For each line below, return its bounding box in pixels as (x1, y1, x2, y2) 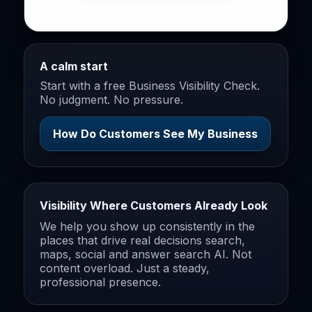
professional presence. (40, 274, 161, 289)
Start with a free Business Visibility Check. (40, 78, 260, 93)
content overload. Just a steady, (40, 260, 210, 275)
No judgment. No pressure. (40, 92, 183, 107)
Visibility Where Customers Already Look (40, 198, 267, 212)
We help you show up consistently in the (40, 219, 255, 233)
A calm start (40, 58, 108, 73)
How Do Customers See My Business (53, 126, 258, 141)
